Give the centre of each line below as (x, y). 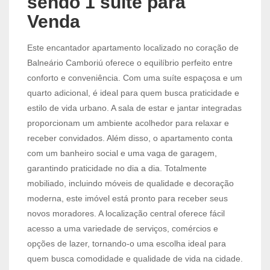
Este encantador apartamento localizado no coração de (133, 47)
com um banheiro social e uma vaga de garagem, (122, 153)
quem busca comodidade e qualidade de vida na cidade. (135, 258)
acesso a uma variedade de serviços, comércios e (123, 228)
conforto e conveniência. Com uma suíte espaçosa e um (135, 77)
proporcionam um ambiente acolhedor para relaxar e (128, 123)
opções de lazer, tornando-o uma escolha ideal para (127, 243)
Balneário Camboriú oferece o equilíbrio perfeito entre (130, 62)
